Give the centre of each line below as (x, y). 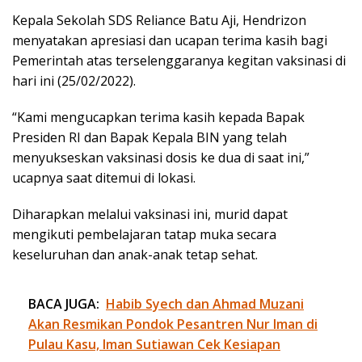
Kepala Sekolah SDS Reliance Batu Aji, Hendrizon (159, 20)
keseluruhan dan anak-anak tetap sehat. (135, 254)
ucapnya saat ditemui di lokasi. (104, 177)
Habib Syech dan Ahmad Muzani (205, 303)
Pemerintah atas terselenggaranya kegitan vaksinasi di (179, 60)
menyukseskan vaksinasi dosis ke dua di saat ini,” (161, 157)
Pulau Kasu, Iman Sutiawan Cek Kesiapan (154, 344)
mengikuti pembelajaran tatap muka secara (144, 234)
